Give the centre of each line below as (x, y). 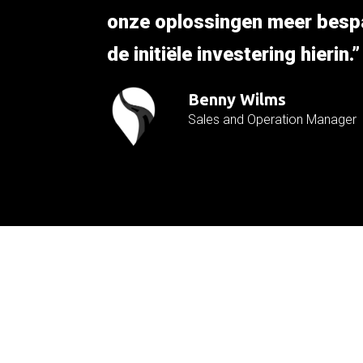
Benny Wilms (237, 99)
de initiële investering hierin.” (233, 54)
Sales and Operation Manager (272, 120)
